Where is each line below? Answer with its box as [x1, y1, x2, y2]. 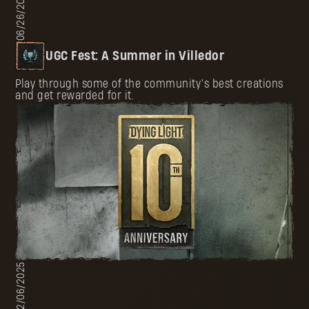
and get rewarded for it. [15, 90, 134, 102]
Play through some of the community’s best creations [15, 78, 283, 90]
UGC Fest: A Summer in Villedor [46, 49, 225, 63]
